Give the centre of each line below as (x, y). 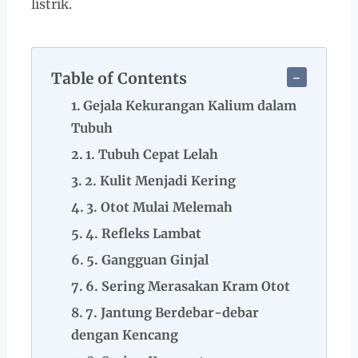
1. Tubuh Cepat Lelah (152, 154)
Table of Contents (119, 78)
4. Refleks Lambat (144, 233)
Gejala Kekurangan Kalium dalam (190, 105)
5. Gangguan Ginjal (148, 260)
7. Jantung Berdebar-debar (173, 312)
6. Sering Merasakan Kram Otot (188, 286)
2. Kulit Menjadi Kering (161, 181)
